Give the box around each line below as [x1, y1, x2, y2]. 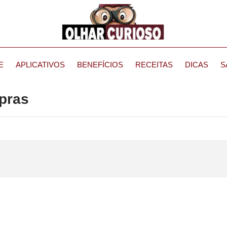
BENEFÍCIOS [77, 60, 123, 69]
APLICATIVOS [16, 60, 65, 69]
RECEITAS [135, 60, 173, 69]
